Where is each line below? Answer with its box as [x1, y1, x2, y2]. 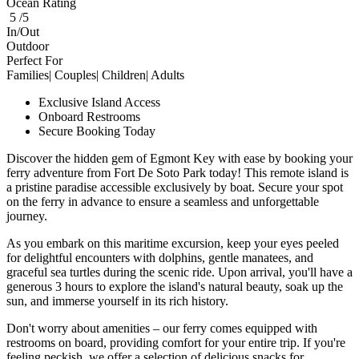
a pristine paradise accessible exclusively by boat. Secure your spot [6, 179, 343, 194]
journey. [6, 208, 47, 223]
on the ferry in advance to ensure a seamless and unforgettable [6, 194, 319, 208]
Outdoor [6, 38, 49, 53]
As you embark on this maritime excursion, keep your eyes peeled [6, 236, 339, 250]
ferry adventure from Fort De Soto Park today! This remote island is [6, 165, 349, 179]
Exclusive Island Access [38, 95, 160, 109]
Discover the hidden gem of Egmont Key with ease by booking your [6, 151, 353, 165]
